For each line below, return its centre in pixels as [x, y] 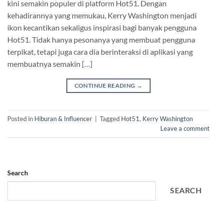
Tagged [110, 119]
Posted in [21, 119]
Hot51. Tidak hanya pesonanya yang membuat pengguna [101, 39]
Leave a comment [185, 129]
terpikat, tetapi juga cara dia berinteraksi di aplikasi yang [100, 51]
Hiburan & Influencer [63, 119]
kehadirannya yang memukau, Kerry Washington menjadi [102, 15]
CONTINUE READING [105, 85]
